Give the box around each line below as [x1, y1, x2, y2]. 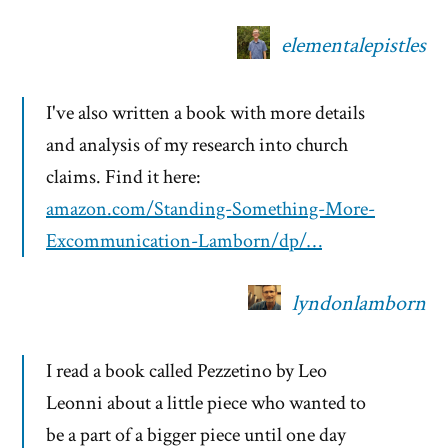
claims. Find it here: [46, 164, 201, 191]
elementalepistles [281, 31, 426, 61]
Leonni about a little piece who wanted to [46, 390, 366, 417]
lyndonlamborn [292, 289, 426, 319]
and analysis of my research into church [46, 132, 348, 159]
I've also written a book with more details [46, 100, 365, 127]
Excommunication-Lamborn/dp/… [46, 228, 322, 255]
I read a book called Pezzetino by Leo [46, 358, 327, 385]
